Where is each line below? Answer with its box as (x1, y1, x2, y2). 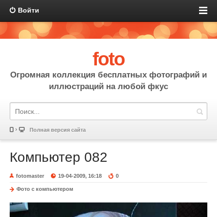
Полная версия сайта (30, 127, 86, 133)
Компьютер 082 (10, 150, 108, 165)
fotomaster (16, 173, 44, 179)
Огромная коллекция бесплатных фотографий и (10, 70, 207, 79)
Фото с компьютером (16, 186, 73, 192)
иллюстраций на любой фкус (49, 82, 168, 91)
